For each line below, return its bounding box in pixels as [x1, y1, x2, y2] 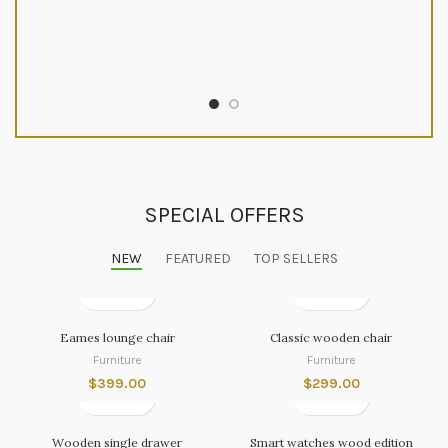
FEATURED [164, 249, 231, 267]
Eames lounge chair [59, 329, 175, 345]
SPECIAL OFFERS [143, 201, 305, 228]
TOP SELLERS [253, 249, 338, 267]
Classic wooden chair [270, 329, 392, 345]
